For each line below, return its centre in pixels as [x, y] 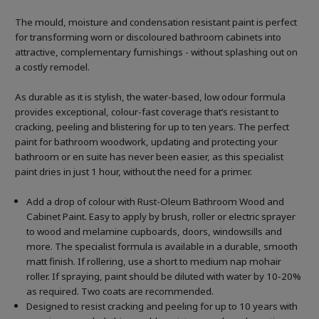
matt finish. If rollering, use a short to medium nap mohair [154, 262]
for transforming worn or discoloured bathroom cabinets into [148, 37]
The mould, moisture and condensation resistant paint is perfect [156, 22]
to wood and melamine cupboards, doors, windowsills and [155, 232]
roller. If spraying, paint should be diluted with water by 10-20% [164, 277]
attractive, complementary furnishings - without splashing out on [156, 52]
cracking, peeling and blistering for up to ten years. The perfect [152, 127]
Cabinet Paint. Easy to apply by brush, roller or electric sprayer [161, 217]
